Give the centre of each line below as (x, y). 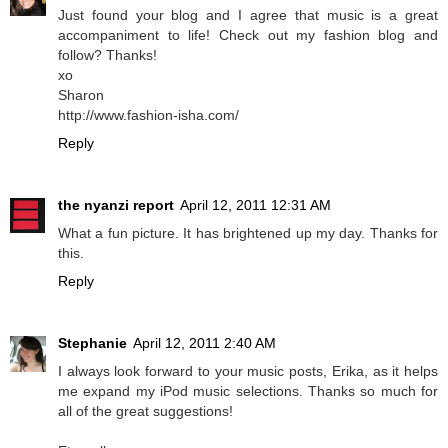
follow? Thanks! (107, 55)
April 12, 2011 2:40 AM (204, 343)
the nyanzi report (116, 205)
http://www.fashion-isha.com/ (148, 115)
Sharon (81, 95)
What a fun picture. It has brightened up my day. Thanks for (248, 233)
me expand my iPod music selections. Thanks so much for (248, 391)
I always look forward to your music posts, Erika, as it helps (248, 371)
